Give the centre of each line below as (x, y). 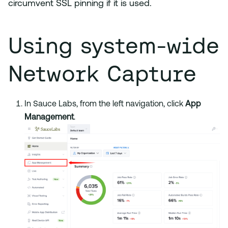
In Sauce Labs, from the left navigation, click (105, 105)
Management (49, 118)
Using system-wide (114, 46)
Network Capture (102, 74)
